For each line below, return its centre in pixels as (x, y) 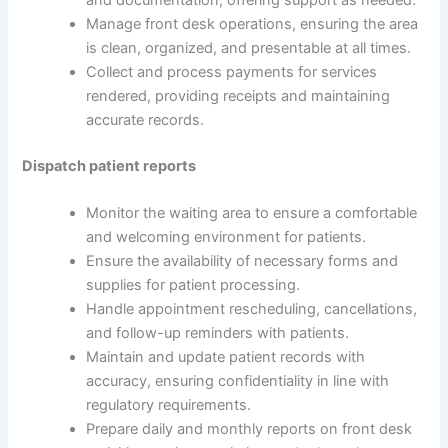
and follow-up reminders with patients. (218, 333)
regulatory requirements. (169, 405)
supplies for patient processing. (193, 285)
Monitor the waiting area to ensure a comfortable (252, 213)
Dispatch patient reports (109, 165)
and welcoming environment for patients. (226, 237)
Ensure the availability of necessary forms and (242, 261)
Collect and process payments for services (232, 72)
